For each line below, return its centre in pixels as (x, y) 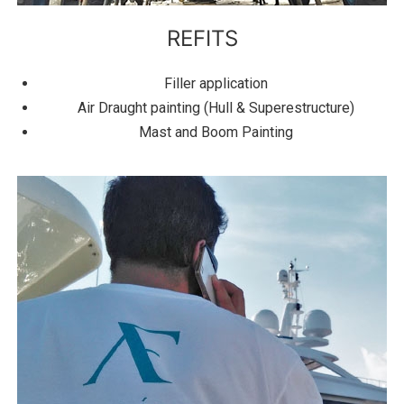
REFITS (202, 39)
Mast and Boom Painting (216, 133)
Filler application (216, 84)
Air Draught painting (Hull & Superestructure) (216, 108)
